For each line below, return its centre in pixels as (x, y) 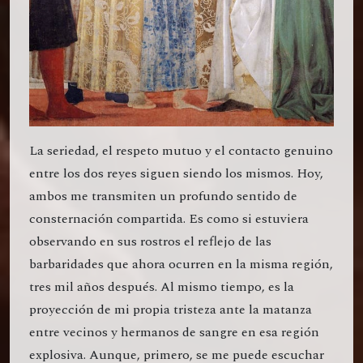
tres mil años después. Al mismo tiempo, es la (162, 286)
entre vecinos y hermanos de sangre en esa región (174, 332)
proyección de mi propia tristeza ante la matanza (171, 309)
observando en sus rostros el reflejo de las (150, 241)
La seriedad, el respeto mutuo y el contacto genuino (181, 150)
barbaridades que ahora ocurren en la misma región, (181, 264)
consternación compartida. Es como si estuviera (169, 218)
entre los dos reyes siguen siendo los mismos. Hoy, (176, 173)
